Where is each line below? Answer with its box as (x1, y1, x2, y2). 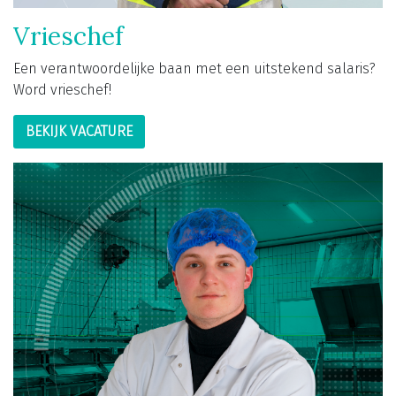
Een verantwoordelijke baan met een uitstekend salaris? (13, 60, 376, 78)
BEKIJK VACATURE (26, 123, 133, 141)
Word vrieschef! (13, 81, 111, 99)
